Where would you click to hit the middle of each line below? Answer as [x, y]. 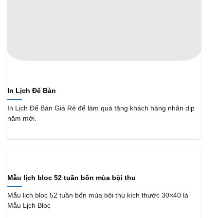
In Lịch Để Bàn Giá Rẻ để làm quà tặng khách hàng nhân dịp [101, 108]
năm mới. [22, 118]
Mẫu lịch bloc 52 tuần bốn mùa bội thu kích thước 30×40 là [98, 196]
